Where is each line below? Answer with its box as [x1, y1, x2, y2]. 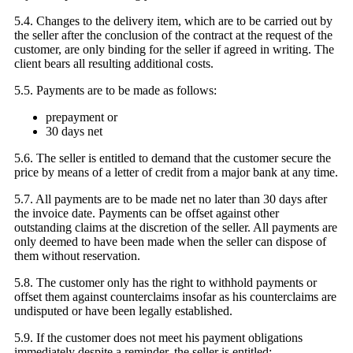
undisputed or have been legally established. [14, 304, 232, 318]
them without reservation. [14, 249, 140, 263]
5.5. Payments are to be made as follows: [14, 84, 217, 98]
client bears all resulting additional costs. [14, 57, 214, 71]
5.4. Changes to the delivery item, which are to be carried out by [14, 14, 333, 28]
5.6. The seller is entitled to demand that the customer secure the [14, 151, 331, 165]
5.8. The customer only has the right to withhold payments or [14, 276, 317, 290]
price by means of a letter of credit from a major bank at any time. [14, 165, 338, 180]
